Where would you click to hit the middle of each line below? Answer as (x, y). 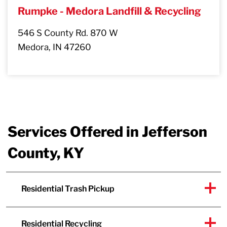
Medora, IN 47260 (54, 47)
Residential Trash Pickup (68, 189)
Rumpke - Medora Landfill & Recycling (109, 11)
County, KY (46, 153)
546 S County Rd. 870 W (68, 33)
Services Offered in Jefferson (107, 132)
